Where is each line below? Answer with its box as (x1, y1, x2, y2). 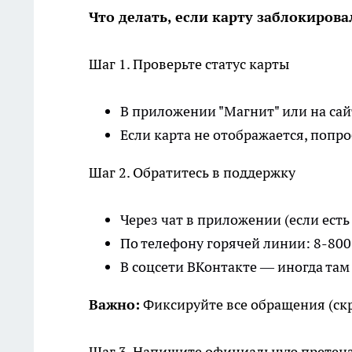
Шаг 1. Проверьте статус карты (89, 55, 289, 74)
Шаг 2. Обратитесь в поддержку (89, 163, 295, 182)
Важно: (89, 295, 140, 314)
